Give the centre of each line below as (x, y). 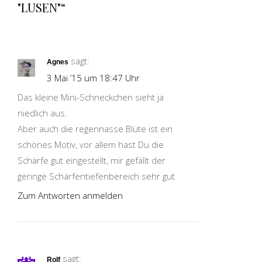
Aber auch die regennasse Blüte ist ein (95, 129)
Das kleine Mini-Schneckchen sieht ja (91, 97)
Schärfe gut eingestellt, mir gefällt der (92, 160)
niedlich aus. (42, 113)
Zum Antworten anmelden (70, 195)
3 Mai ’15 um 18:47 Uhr (93, 78)
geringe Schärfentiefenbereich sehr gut (96, 176)
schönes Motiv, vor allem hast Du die (91, 144)
